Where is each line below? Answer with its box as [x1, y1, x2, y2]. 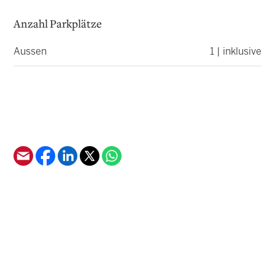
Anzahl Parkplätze [14, 19, 103, 31]
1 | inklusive [209, 47, 261, 57]
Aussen [14, 47, 47, 57]
